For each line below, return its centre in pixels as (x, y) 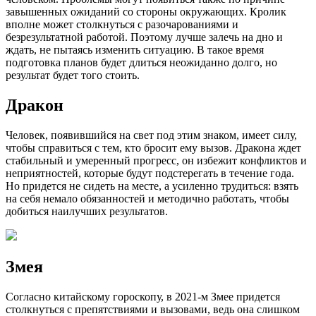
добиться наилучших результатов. (87, 211)
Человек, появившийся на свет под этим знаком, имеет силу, (151, 135)
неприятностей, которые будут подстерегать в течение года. (150, 173)
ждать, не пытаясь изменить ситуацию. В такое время (135, 50)
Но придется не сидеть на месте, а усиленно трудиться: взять (152, 186)
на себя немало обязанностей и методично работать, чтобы (147, 198)
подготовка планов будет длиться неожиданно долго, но (141, 63)
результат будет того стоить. (73, 75)
